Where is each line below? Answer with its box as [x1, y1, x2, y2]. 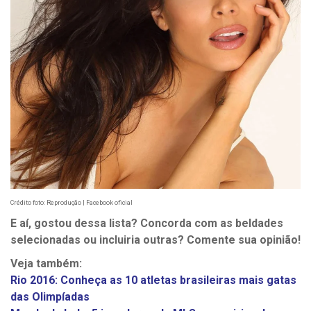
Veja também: [10, 256, 82, 270]
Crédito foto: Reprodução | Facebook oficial [10, 199, 133, 206]
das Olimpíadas [10, 289, 90, 303]
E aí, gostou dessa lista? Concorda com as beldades [10, 216, 283, 230]
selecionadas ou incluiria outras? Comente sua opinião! [10, 233, 301, 246]
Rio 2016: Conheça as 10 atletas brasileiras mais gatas [10, 273, 296, 287]
